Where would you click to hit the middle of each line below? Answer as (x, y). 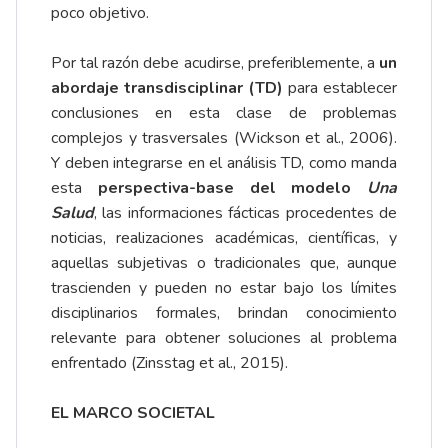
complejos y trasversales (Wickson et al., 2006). (224, 138)
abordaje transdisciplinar (147, 88)
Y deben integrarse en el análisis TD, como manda (224, 163)
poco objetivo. (100, 13)
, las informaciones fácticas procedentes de (245, 213)
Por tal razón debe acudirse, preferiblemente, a (215, 63)
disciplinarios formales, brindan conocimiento (224, 313)
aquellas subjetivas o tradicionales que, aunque (224, 263)
